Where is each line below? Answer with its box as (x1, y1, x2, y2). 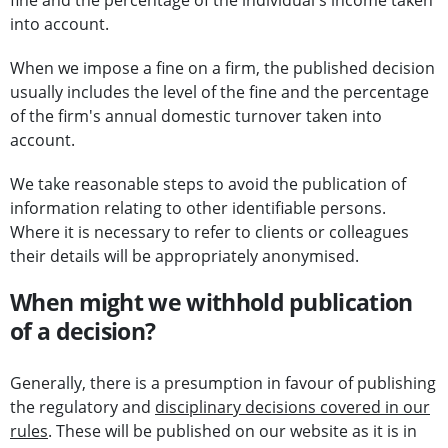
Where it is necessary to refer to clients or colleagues (10, 221, 409, 244)
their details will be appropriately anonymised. (10, 245, 359, 268)
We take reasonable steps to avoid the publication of (10, 173, 406, 196)
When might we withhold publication (10, 286, 413, 319)
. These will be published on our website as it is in (48, 420, 417, 443)
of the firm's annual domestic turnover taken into (10, 105, 382, 128)
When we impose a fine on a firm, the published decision (10, 57, 435, 80)
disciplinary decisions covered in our (155, 396, 430, 419)
